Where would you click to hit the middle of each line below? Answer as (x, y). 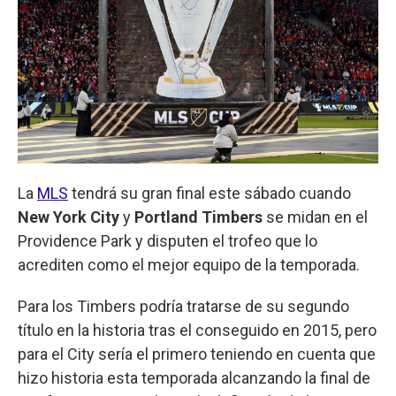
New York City (69, 217)
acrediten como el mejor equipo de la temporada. (189, 264)
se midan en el (315, 217)
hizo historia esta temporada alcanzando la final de (194, 377)
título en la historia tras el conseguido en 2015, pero (197, 330)
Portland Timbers (198, 217)
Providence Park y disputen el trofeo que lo (168, 240)
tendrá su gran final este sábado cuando (209, 193)
